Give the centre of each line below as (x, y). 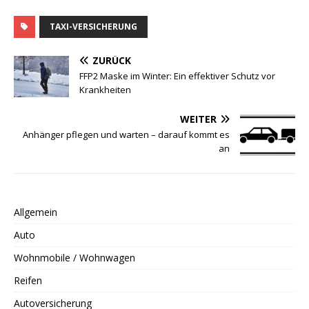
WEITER (198, 119)
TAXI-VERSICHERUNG (93, 26)
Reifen (28, 280)
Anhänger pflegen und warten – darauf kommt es (126, 134)
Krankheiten (105, 89)
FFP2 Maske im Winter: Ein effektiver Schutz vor (177, 76)
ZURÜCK (112, 60)
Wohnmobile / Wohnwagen (74, 257)
